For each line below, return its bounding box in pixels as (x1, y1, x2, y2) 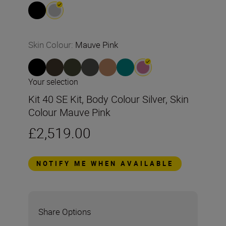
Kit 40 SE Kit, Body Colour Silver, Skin (28, 92, 189, 106)
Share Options (38, 206, 91, 217)
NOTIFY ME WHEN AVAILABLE (36, 159, 174, 168)
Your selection (28, 76, 78, 87)
